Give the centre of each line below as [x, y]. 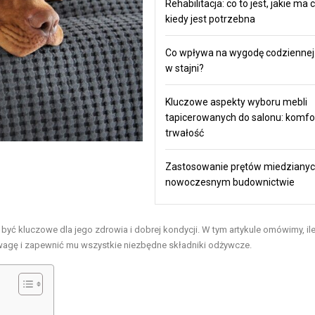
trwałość [184, 133]
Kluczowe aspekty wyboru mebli [236, 102]
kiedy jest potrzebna [210, 19]
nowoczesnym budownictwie [230, 182]
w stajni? [184, 68]
